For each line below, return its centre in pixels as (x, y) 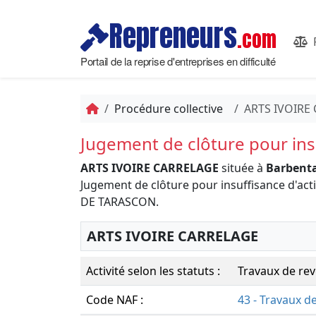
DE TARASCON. (120, 202)
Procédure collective (169, 109)
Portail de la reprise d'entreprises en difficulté (178, 61)
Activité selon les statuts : (153, 271)
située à (242, 168)
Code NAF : (115, 300)
